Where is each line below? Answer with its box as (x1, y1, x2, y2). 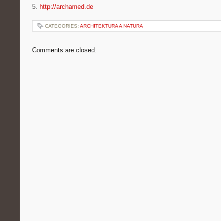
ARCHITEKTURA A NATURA (80, 23, 143, 29)
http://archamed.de (39, 3, 93, 10)
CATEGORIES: (45, 23, 80, 29)
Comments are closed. (32, 46, 97, 54)
